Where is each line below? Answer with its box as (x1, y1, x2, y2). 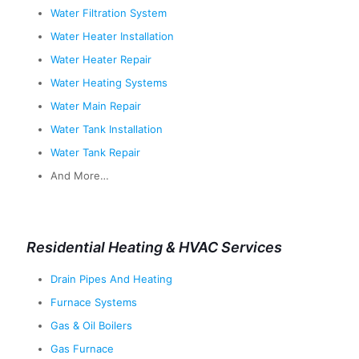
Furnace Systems (50, 296, 137, 309)
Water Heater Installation (50, 30, 174, 43)
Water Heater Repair (50, 53, 151, 67)
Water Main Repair (50, 99, 141, 113)
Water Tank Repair (50, 146, 140, 159)
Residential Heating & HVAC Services (26, 239, 282, 256)
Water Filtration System (50, 6, 167, 20)
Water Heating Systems (50, 76, 167, 90)
